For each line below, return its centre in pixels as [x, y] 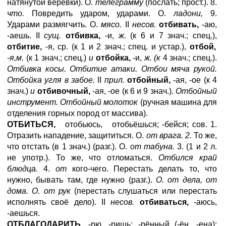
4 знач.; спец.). [189, 58]
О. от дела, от [186, 180]
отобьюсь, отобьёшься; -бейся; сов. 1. [136, 124]
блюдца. [22, 169]
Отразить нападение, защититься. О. [77, 135]
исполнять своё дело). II [59, 202]
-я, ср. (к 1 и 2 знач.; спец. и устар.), [116, 47]
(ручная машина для [178, 102]
